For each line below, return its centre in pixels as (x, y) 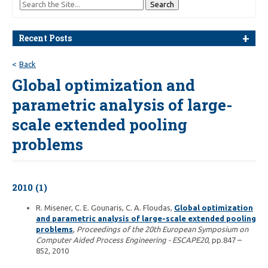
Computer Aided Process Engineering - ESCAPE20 (122, 240)
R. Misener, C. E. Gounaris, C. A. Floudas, (105, 207)
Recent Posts (45, 38)
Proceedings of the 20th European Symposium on (162, 229)
